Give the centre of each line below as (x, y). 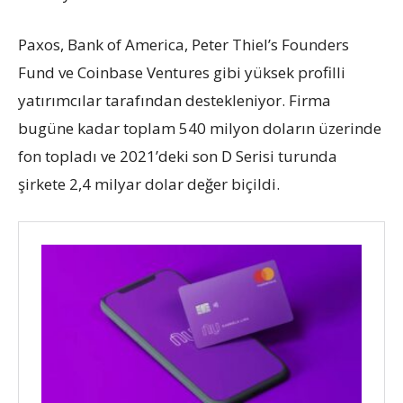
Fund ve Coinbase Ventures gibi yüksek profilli (182, 73)
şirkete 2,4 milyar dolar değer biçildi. (149, 184)
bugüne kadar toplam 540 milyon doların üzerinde (200, 129)
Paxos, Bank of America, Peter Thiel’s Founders (184, 45)
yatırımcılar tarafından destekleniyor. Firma (175, 101)
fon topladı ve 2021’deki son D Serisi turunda (178, 157)
